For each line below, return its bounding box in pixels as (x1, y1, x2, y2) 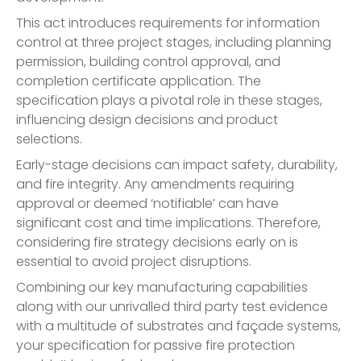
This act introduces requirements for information (16, 13, 320, 32)
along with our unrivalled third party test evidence (16, 297, 328, 316)
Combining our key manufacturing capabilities (16, 277, 308, 297)
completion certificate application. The (16, 71, 261, 90)
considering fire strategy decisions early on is (16, 232, 298, 251)
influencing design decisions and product (16, 110, 278, 129)
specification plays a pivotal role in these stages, (16, 90, 322, 110)
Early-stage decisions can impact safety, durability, (16, 155, 338, 174)
